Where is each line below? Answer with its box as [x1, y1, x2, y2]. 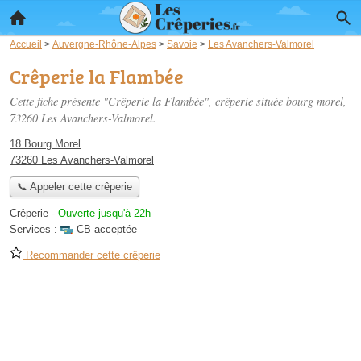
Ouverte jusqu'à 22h [58, 207, 151, 220]
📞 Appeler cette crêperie [16, 180, 132, 193]
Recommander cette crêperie [23, 249, 160, 262]
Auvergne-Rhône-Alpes [52, 39, 156, 49]
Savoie [167, 39, 197, 49]
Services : [10, 223, 60, 236]
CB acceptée [77, 223, 137, 236]
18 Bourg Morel [10, 138, 81, 150]
